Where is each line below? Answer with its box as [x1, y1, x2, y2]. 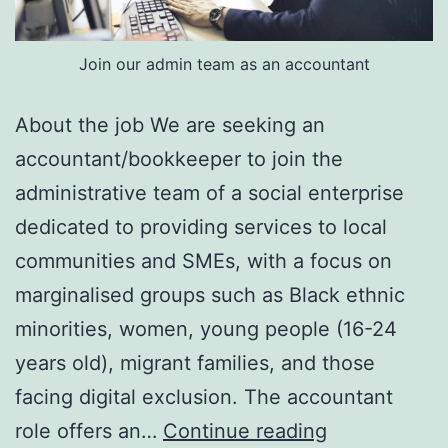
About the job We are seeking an [15, 112, 325, 137]
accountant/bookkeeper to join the [15, 146, 343, 171]
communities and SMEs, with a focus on [15, 248, 392, 273]
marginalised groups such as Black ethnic [15, 282, 405, 307]
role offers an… [15, 418, 163, 443]
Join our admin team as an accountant [78, 53, 370, 74]
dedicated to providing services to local [15, 214, 387, 239]
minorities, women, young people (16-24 [15, 316, 397, 341]
